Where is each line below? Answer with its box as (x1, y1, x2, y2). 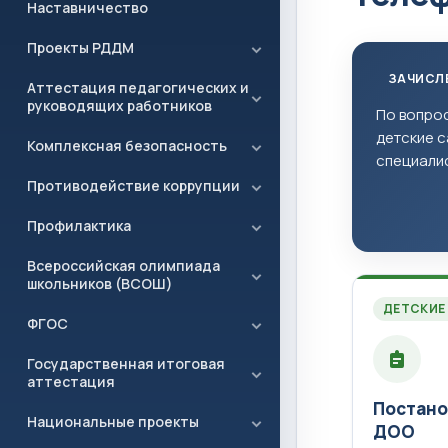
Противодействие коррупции (27, 176, 240, 195)
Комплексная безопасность (27, 136, 227, 155)
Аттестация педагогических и (27, 78, 249, 97)
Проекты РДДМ (27, 38, 134, 57)
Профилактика (27, 216, 131, 235)
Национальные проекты (27, 412, 199, 431)
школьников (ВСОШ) (27, 274, 173, 293)
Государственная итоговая (27, 354, 225, 373)
